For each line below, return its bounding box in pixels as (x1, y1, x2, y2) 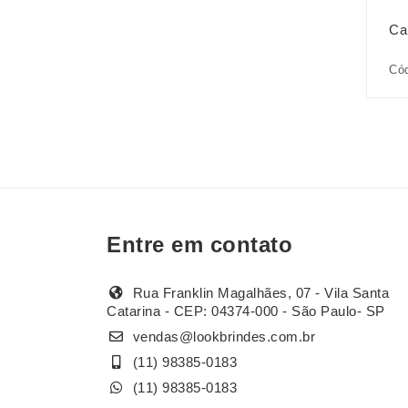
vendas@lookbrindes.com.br (132, 329, 315, 345)
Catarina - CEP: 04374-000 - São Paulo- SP (107, 303, 385, 320)
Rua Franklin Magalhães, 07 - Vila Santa (128, 285, 389, 301)
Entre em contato (107, 232, 292, 258)
